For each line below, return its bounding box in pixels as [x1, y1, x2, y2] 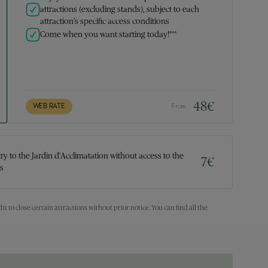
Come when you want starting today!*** [39, 31, 176, 39]
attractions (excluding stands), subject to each [39, 5, 199, 14]
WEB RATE [32, 103, 65, 110]
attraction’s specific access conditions [39, 17, 169, 26]
